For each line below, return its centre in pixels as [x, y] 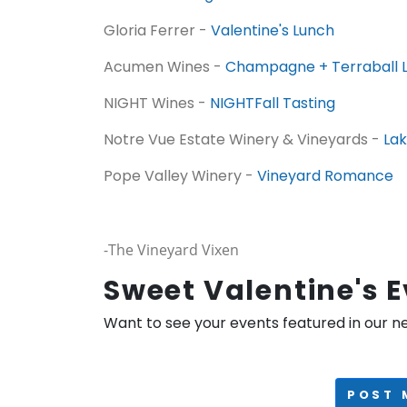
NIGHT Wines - [157, 103]
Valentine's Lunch [273, 30]
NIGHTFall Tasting [273, 103]
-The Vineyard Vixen [171, 250]
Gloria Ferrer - [157, 30]
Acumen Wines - [164, 67]
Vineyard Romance [325, 176]
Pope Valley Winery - [180, 176]
